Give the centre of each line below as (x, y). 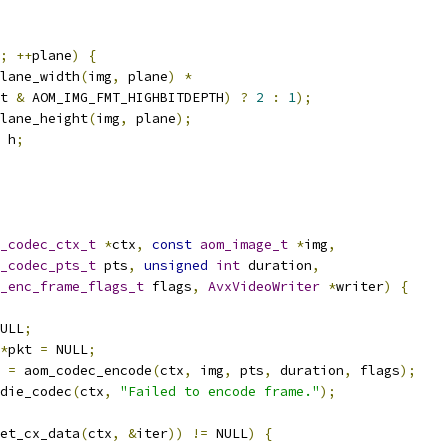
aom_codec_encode (84, 370)
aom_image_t (244, 244)
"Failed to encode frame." (220, 391)
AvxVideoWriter (264, 286)
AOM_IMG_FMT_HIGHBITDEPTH (124, 97)
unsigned (176, 265)
